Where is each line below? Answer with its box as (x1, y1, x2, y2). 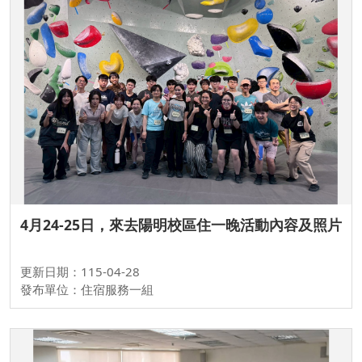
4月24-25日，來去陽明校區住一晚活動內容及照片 (20, 215, 342, 235)
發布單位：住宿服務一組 (20, 281, 154, 298)
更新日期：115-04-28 (20, 263, 140, 280)
